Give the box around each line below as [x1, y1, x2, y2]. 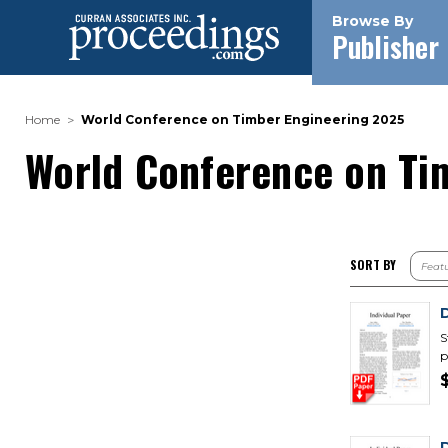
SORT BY [350, 256, 396, 273]
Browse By [332, 12, 413, 30]
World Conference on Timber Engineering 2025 [80, 112, 404, 127]
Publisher [332, 26, 439, 67]
